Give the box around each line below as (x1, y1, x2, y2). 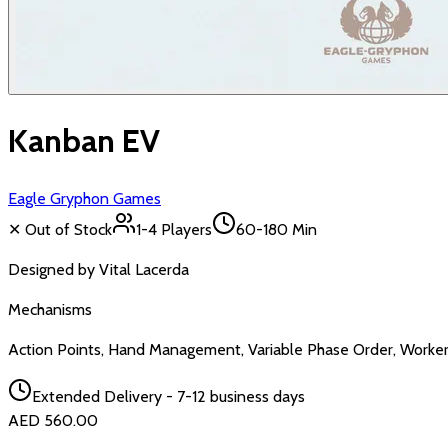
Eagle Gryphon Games (8, 188, 161, 208)
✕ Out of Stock (8, 219, 112, 239)
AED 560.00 (8, 410, 98, 430)
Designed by (8, 259, 99, 279)
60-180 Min (236, 219, 317, 239)
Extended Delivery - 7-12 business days (32, 386, 305, 406)
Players (157, 219, 212, 239)
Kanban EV (8, 121, 160, 161)
